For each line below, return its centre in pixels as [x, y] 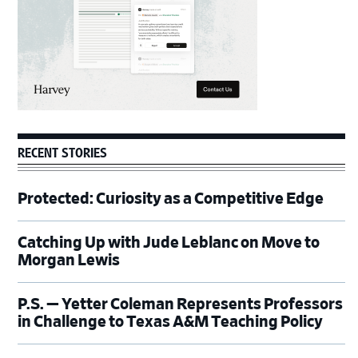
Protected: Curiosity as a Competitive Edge [171, 199]
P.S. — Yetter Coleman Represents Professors [181, 305]
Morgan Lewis [69, 261]
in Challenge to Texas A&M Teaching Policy [172, 322]
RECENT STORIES [63, 151]
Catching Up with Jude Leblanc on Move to [169, 243]
